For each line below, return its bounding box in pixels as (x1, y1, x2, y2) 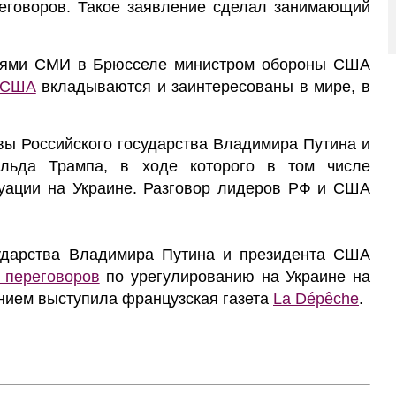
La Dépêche (273, 290, 359, 308)
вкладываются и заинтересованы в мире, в (35, 78, 371, 95)
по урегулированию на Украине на (99, 268, 371, 286)
